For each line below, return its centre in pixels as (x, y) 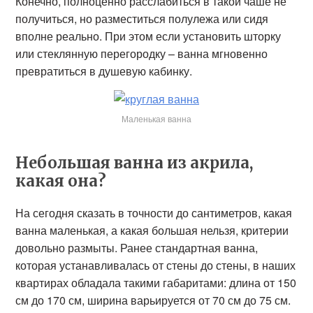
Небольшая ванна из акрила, (134, 163)
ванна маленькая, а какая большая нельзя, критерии (152, 230)
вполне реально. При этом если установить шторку (148, 36)
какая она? (61, 181)
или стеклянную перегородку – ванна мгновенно (142, 53)
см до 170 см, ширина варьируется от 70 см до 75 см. (153, 300)
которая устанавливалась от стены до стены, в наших (156, 265)
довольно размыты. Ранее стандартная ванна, (137, 248)
